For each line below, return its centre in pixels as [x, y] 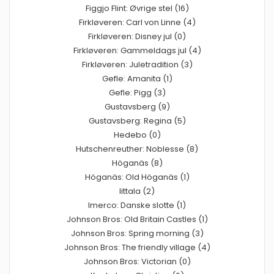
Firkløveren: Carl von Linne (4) [137, 22]
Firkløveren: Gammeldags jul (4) [137, 50]
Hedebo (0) [137, 135]
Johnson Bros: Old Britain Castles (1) [137, 219]
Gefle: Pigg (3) [137, 92]
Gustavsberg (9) [137, 106]
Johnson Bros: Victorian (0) [137, 261]
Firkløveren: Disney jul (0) [137, 36]
